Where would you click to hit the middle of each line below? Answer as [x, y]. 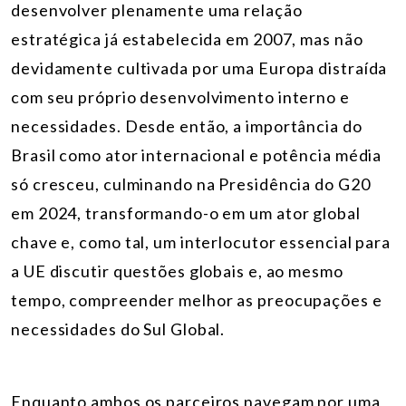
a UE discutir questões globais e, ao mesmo [177, 271]
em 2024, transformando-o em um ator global [186, 213]
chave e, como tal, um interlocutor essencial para [201, 242]
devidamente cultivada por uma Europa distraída [199, 68]
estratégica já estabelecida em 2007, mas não [187, 39]
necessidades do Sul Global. [118, 329]
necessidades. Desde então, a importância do [187, 126]
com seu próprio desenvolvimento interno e [180, 97]
